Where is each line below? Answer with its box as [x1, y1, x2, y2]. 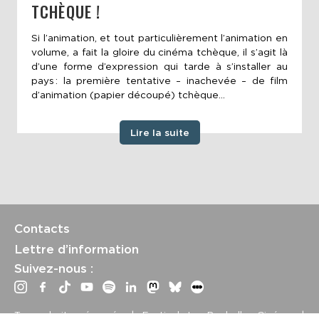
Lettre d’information [14, 241, 139, 256]
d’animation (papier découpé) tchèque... [31, 89, 225, 101]
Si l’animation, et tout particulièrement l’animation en [31, 32, 288, 44]
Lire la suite [130, 127, 189, 139]
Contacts [14, 221, 70, 236]
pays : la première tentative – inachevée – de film [31, 75, 288, 87]
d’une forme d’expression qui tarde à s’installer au [31, 61, 288, 73]
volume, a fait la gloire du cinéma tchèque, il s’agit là [31, 46, 288, 58]
